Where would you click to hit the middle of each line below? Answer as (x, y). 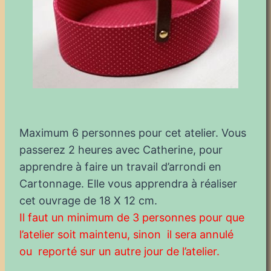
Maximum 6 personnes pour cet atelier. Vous (133, 132)
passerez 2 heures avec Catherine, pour (121, 149)
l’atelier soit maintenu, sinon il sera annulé (126, 234)
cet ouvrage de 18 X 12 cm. (88, 200)
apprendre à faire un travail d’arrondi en (120, 166)
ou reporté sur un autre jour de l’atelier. (119, 251)
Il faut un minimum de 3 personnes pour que (132, 217)
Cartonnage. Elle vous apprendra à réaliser (128, 183)
